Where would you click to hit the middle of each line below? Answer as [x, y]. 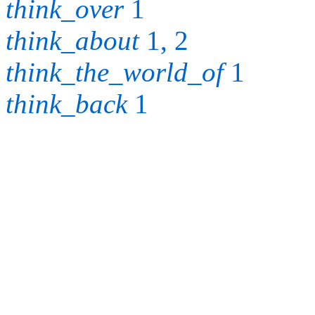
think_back [66, 104]
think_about [72, 41]
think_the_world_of [115, 72]
